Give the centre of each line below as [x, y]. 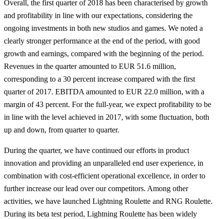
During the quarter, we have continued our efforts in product [97, 151]
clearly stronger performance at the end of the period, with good [102, 41]
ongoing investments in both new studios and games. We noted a [103, 28]
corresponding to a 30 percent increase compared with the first [99, 79]
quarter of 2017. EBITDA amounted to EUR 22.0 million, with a [104, 92]
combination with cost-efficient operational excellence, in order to [105, 176]
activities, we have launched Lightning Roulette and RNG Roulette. [108, 201]
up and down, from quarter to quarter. [62, 130]
